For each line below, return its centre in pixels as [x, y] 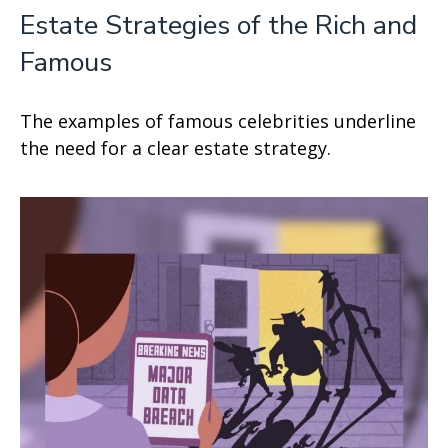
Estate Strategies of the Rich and [218, 25]
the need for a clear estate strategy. [175, 147]
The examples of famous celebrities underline [218, 120]
